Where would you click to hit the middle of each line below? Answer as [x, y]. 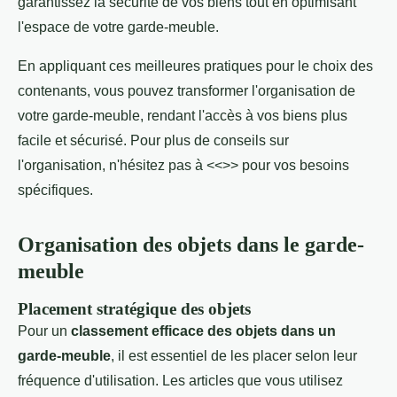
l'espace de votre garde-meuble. [118, 27]
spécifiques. [55, 190]
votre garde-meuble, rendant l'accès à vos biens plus [183, 115]
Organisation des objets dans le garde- [191, 244]
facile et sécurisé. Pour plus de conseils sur [153, 140]
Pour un [44, 331]
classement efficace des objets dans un [203, 331]
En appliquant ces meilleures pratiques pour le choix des [195, 66]
